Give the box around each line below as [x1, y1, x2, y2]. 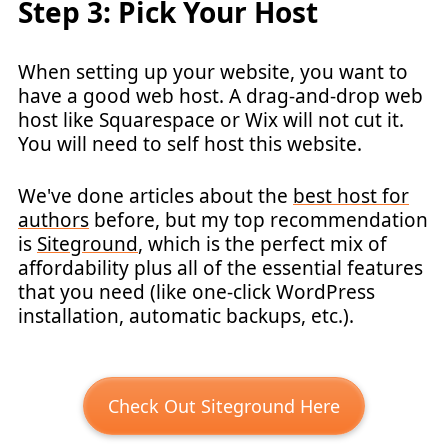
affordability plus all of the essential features [18, 255, 423, 281]
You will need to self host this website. [18, 130, 362, 157]
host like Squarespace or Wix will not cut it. [18, 106, 404, 133]
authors [18, 207, 89, 233]
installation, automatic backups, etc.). [18, 303, 354, 329]
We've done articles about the [18, 183, 293, 209]
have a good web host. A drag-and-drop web [18, 82, 423, 109]
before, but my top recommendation [89, 207, 428, 233]
